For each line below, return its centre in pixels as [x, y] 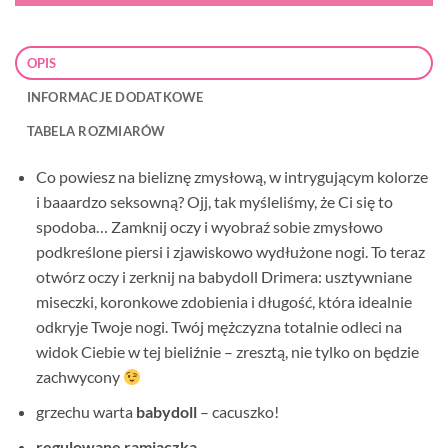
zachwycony [79, 377]
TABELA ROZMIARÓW [96, 131]
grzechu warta [85, 412]
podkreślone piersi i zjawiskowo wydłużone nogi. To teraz [230, 252]
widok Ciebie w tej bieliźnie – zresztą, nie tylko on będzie [227, 352]
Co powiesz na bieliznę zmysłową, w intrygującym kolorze [231, 177]
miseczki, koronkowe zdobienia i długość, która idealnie [223, 302]
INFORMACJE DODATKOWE [115, 97]
